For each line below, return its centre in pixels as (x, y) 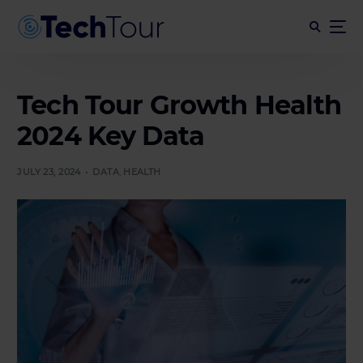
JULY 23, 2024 (49, 171)
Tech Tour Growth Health (179, 105)
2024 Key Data (111, 135)
